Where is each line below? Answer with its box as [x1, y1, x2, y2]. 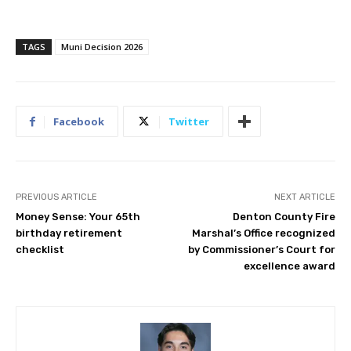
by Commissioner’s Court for [187, 244, 335, 256]
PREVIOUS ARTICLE [16, 192, 97, 203]
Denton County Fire [232, 211, 335, 223]
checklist [16, 244, 64, 256]
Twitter [168, 114, 209, 129]
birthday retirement [16, 227, 122, 240]
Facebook [53, 114, 104, 129]
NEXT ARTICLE [273, 192, 335, 203]
